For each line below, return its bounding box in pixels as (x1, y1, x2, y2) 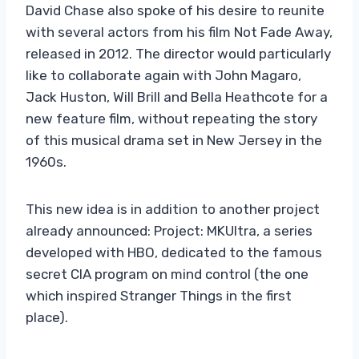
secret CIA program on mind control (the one (26, 265, 309, 282)
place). (26, 309, 68, 325)
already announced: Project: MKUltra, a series (26, 222, 313, 239)
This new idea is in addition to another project (26, 200, 320, 217)
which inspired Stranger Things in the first (26, 287, 292, 304)
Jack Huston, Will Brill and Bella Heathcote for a (26, 88, 328, 105)
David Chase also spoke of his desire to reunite (26, 2, 325, 18)
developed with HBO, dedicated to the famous (26, 244, 322, 260)
